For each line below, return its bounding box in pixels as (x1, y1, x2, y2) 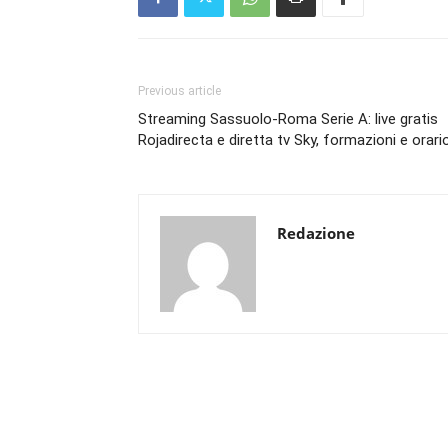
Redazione (277, 223, 355, 243)
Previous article (138, 84, 221, 98)
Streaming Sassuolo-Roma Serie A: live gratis (138, 110, 438, 128)
